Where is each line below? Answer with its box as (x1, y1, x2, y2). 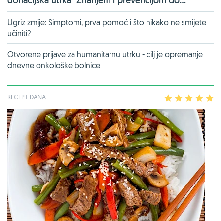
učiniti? (7, 28, 31, 38)
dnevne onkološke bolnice (7, 60, 100, 70)
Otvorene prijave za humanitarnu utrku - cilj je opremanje (7, 49, 203, 59)
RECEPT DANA (7, 92, 46, 101)
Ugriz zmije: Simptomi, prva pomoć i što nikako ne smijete (7, 17, 206, 27)
